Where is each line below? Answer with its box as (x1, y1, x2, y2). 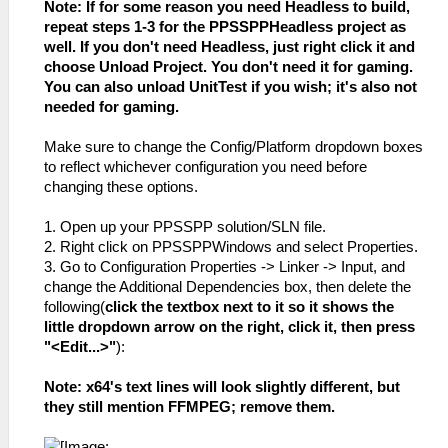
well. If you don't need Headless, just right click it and (44, 38, 415, 55)
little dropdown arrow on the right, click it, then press (44, 318, 415, 335)
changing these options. (44, 178, 198, 195)
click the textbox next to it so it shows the (105, 298, 394, 315)
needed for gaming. (44, 98, 179, 115)
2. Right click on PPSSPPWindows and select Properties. (44, 238, 418, 255)
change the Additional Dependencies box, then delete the (44, 278, 411, 295)
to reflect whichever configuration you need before (44, 158, 367, 175)
